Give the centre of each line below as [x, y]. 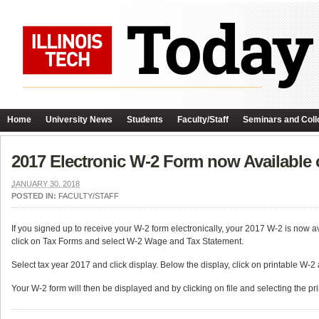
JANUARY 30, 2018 [46, 184]
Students [145, 120]
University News [79, 120]
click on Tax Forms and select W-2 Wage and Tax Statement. [127, 241]
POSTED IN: [35, 196]
